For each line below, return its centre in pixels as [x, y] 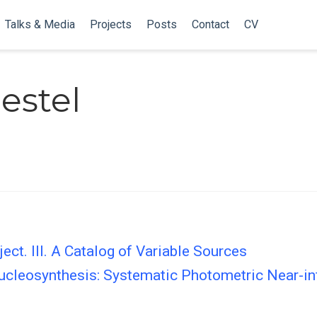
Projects [110, 24]
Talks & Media [40, 24]
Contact [210, 24]
